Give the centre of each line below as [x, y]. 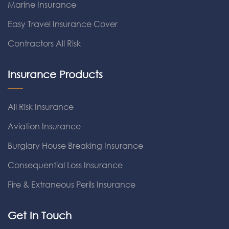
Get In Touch [40, 215]
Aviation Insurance [44, 126]
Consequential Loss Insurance [65, 165]
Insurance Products [55, 74]
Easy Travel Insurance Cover [63, 24]
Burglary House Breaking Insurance [75, 145]
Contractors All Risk [44, 43]
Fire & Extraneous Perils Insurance [72, 184]
